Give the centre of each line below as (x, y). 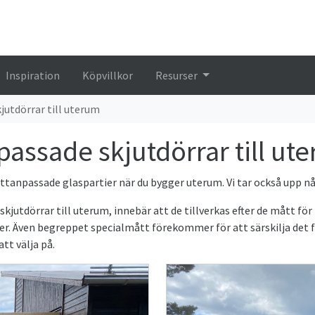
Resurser (178, 75)
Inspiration (33, 75)
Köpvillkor (108, 75)
